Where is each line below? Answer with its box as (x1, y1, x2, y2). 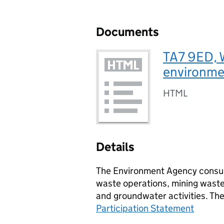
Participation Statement (96, 202, 194, 214)
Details (96, 139, 134, 154)
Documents (96, 24, 159, 39)
